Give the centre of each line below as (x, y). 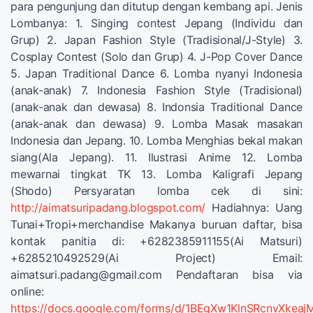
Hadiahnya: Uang (254, 208)
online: (27, 292)
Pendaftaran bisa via (232, 275)
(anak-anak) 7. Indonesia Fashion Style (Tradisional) (156, 90)
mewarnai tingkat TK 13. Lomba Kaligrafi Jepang (156, 174)
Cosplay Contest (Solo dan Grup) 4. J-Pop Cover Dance (156, 57)
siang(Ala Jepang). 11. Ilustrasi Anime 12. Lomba (156, 158)
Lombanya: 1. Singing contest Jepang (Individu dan (156, 23)
